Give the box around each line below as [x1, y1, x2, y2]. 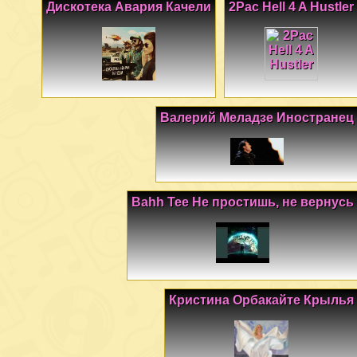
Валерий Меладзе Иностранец [160, 111, 354, 125]
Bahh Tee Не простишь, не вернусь [131, 195, 354, 210]
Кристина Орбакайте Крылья [169, 292, 354, 307]
